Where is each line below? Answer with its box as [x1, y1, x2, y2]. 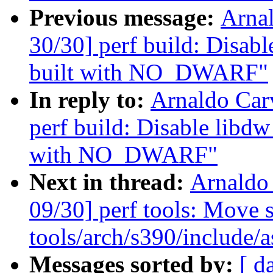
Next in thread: [29, 169, 190, 196]
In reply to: [29, 87, 151, 113]
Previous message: [29, 4, 221, 31]
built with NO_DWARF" [29, 59, 268, 86]
